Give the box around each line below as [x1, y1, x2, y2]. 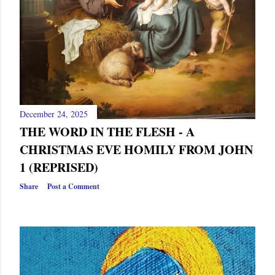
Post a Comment [47, 180, 99, 192]
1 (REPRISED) [20, 158, 98, 176]
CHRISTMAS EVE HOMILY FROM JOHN [20, 140, 253, 158]
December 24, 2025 [20, 107, 88, 120]
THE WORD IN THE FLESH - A [20, 122, 195, 141]
